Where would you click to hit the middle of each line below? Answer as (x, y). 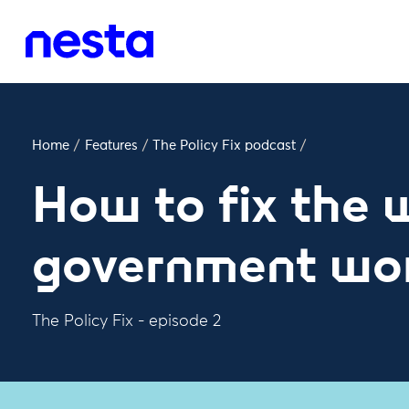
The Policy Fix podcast (224, 146)
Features (111, 146)
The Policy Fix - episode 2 (126, 321)
